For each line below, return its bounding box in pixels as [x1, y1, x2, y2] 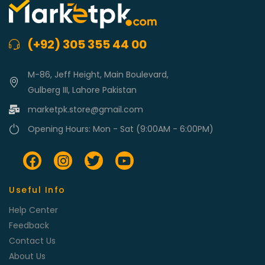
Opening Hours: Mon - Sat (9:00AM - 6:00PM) [27, 123, 214, 135]
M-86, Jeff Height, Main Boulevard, [27, 69, 169, 81]
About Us [9, 250, 46, 262]
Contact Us [9, 234, 56, 247]
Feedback [9, 219, 49, 231]
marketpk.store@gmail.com [27, 104, 143, 116]
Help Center [9, 203, 58, 216]
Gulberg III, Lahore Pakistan [27, 84, 137, 96]
